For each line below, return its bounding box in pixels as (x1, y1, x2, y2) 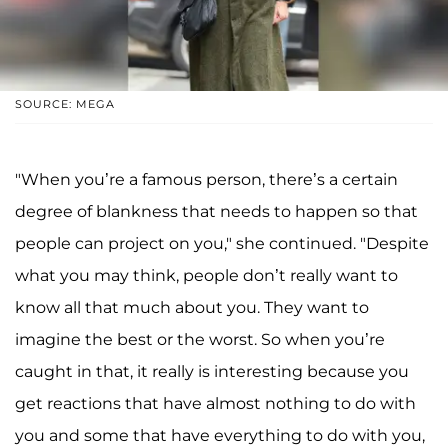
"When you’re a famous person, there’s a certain (15, 169, 398, 189)
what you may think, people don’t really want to (15, 265, 398, 285)
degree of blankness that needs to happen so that (15, 201, 418, 221)
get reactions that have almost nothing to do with (15, 393, 416, 413)
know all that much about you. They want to (15, 297, 369, 317)
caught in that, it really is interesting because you (15, 361, 409, 381)
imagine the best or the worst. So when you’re (15, 329, 385, 349)
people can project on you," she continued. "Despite (15, 233, 429, 253)
